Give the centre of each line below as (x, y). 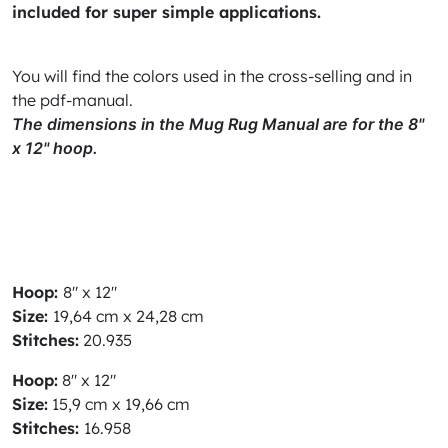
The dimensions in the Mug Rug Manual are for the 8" (218, 124)
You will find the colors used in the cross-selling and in (212, 76)
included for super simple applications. (166, 12)
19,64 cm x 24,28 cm (128, 316)
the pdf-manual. (72, 100)
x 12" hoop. (55, 148)
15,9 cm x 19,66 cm (119, 404)
